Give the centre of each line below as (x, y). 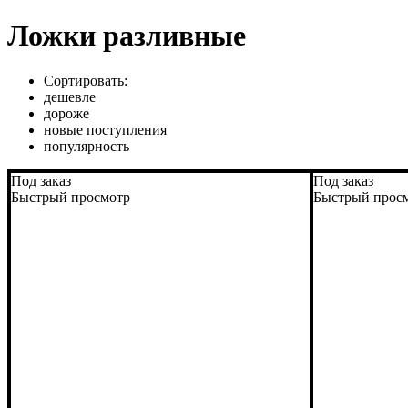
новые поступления (105, 129)
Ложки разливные (127, 36)
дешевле (70, 97)
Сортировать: (86, 80)
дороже (66, 113)
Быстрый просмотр (71, 197)
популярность (87, 146)
